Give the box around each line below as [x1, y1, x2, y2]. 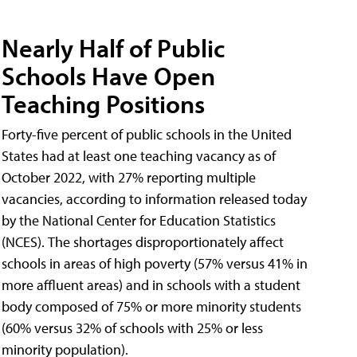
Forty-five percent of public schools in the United [2, 125, 292, 144]
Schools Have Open [2, 60, 215, 92]
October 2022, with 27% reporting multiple [2, 168, 256, 187]
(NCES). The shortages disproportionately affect [2, 233, 284, 252]
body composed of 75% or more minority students [2, 297, 301, 316]
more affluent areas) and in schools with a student [2, 276, 300, 295]
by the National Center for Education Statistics [2, 211, 276, 230]
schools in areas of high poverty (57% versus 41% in [2, 254, 308, 273]
